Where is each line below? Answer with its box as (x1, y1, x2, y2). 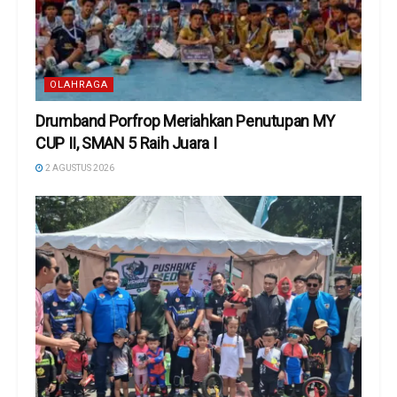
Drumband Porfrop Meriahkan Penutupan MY (35, 112, 335, 131)
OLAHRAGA (50, 79, 108, 91)
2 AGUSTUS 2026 (43, 163, 114, 174)
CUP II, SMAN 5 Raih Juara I (35, 134, 217, 153)
